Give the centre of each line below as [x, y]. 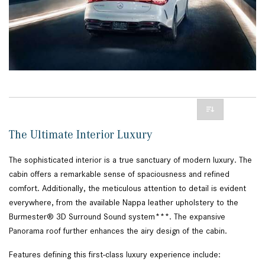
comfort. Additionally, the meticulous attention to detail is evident [127, 188]
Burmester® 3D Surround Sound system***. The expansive [117, 216]
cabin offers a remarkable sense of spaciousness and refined [119, 174]
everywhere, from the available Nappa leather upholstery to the [124, 202]
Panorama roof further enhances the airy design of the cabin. [119, 230]
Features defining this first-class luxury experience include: [116, 254]
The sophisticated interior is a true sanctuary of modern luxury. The [130, 159]
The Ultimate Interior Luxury [84, 134]
